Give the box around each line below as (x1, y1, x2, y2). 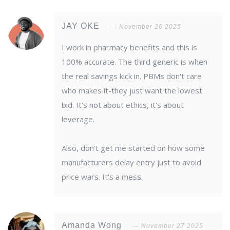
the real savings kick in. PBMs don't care (62, 71, 202, 82)
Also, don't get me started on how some (62, 143, 205, 154)
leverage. (62, 114, 94, 125)
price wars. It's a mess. (62, 171, 143, 182)
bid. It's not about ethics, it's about (62, 100, 184, 110)
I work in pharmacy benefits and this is (62, 42, 197, 53)
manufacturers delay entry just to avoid (62, 157, 201, 168)
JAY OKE (62, 22, 102, 31)
